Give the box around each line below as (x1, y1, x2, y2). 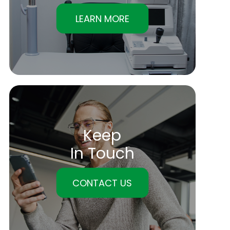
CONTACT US (72, 176, 132, 189)
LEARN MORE (75, 12, 129, 25)
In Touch (70, 142, 135, 164)
